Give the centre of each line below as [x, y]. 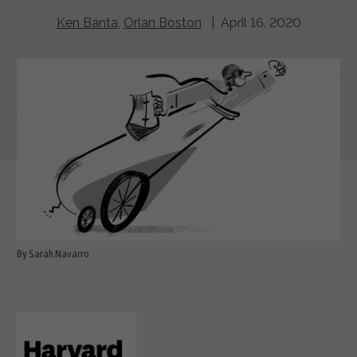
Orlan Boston [162, 23]
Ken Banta [87, 23]
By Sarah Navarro [53, 253]
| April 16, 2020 [251, 23]
